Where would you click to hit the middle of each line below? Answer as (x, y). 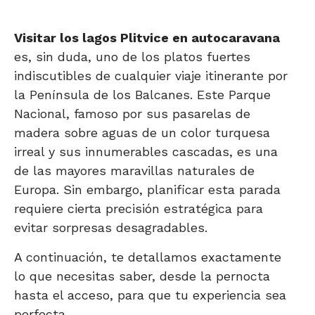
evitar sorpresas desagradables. (111, 228)
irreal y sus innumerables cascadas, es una (146, 152)
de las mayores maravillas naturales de (134, 171)
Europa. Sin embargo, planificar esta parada (147, 190)
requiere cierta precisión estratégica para (139, 209)
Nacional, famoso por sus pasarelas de (132, 114)
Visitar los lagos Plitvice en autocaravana (147, 38)
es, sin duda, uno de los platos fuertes (132, 57)
